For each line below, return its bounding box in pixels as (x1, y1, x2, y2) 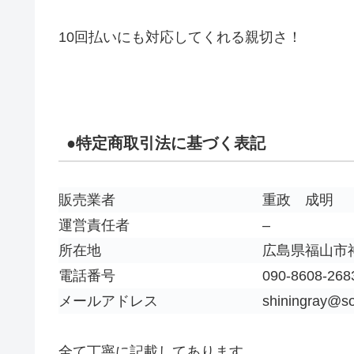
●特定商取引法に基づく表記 (66, 134, 265, 152)
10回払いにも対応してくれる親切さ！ (58, 28, 302, 45)
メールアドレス (58, 292, 158, 309)
